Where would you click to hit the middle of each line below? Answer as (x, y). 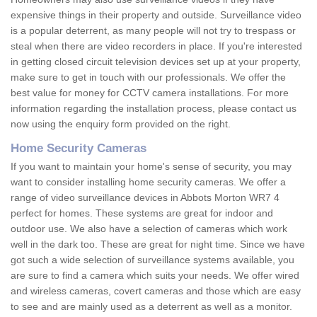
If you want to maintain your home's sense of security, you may (151, 167)
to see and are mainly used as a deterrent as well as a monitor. (153, 307)
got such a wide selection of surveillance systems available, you (152, 260)
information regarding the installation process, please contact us (154, 109)
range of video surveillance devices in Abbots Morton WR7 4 (145, 198)
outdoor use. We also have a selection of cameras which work (149, 229)
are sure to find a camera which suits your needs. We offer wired (155, 276)
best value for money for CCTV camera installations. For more (150, 93)
